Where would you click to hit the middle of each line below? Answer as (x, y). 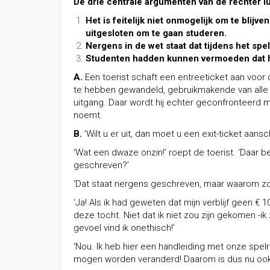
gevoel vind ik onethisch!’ (124, 228)
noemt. (88, 115)
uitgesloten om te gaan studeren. (156, 33)
